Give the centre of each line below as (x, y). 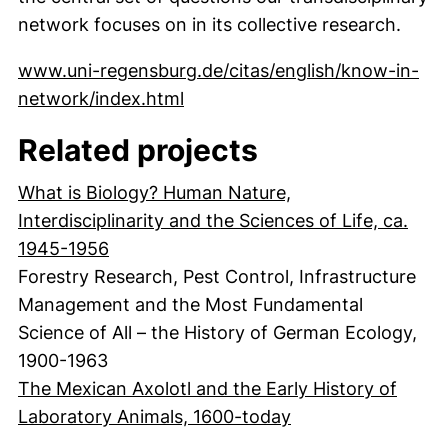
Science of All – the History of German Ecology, (217, 332)
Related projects (138, 150)
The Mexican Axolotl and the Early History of (207, 388)
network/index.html (101, 98)
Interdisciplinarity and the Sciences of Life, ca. (213, 220)
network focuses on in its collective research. (209, 24)
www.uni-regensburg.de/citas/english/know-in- (218, 70)
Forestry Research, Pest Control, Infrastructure (217, 276)
